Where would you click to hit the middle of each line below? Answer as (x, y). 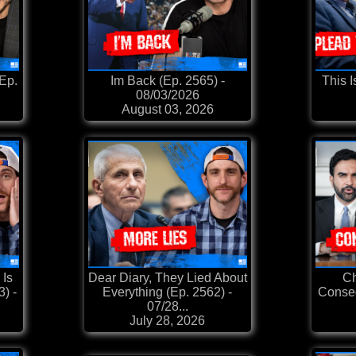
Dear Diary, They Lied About (167, 278)
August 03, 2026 (167, 110)
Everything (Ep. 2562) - (167, 292)
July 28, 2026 (167, 321)
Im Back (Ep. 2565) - (167, 81)
